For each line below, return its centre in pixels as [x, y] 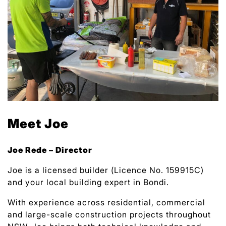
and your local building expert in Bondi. [88, 182]
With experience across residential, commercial [106, 203]
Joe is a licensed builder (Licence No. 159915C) [106, 170]
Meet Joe [38, 124]
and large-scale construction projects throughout [109, 215]
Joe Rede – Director [50, 150]
